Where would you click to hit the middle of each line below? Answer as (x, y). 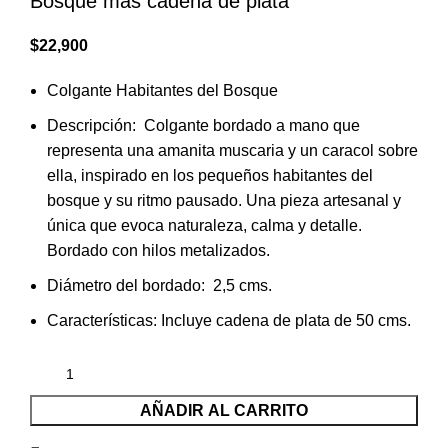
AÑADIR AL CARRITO (224, 411)
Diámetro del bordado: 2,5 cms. (159, 286)
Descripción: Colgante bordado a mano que (203, 126)
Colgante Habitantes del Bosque (162, 91)
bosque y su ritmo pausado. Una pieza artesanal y (224, 201)
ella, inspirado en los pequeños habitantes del (210, 176)
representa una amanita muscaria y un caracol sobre (232, 151)
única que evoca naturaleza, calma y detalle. (204, 226)
